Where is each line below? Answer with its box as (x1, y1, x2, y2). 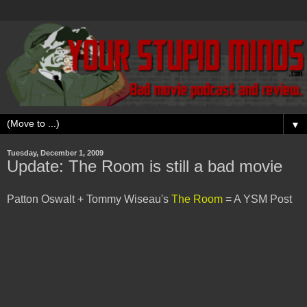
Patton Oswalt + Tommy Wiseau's (7, 193, 171, 206)
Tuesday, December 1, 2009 (7, 149, 103, 158)
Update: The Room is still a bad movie (7, 157, 282, 176)
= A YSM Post (223, 193, 292, 206)
